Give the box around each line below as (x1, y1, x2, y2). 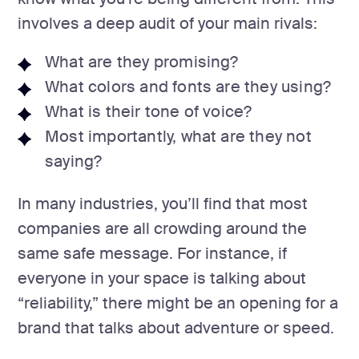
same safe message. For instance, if (18, 244, 288, 264)
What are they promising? (44, 51, 239, 72)
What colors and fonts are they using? (44, 76, 332, 97)
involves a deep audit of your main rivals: (18, 13, 318, 34)
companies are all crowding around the (18, 219, 308, 240)
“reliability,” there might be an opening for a (18, 293, 339, 314)
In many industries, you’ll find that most (18, 194, 309, 215)
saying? (44, 151, 103, 171)
